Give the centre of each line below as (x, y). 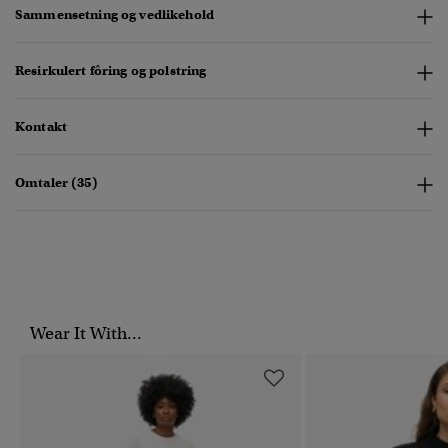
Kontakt (41, 127)
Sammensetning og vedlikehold (114, 15)
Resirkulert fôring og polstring (111, 71)
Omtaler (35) (56, 183)
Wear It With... (86, 334)
